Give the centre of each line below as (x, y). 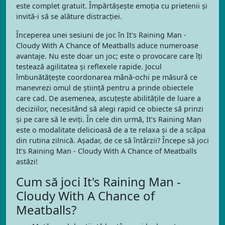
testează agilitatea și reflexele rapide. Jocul (89, 67)
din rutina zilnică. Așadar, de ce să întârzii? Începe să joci (113, 140)
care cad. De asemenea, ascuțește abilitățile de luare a (108, 98)
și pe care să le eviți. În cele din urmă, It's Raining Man (109, 119)
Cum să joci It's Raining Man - (98, 182)
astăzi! (27, 161)
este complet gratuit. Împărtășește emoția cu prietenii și (112, 6)
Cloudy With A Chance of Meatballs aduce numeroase (107, 45)
